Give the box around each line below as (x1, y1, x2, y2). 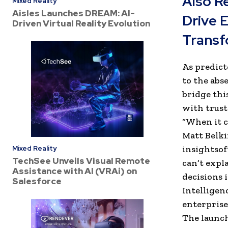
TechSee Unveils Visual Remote (12, 155, 150, 166)
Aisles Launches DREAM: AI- (12, 7, 135, 19)
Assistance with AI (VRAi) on (12, 165, 137, 177)
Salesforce (12, 175, 62, 187)
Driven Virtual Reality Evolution (12, 17, 150, 29)
